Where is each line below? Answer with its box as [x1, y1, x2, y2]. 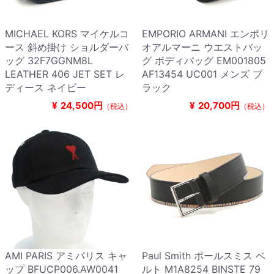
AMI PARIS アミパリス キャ [5, 250, 127, 262]
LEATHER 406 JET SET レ [5, 68, 125, 81]
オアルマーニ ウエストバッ [142, 41, 262, 54]
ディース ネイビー [5, 81, 86, 94]
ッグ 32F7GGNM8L [5, 54, 93, 67]
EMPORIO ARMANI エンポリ [142, 28, 269, 40]
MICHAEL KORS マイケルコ [5, 28, 129, 40]
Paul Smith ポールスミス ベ [142, 250, 265, 262]
